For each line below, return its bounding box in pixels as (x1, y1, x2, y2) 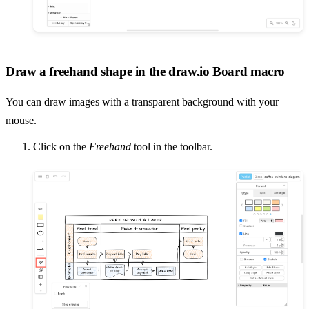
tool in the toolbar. (131, 140, 212, 152)
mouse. (6, 114, 37, 126)
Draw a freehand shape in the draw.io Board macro (6, 64, 286, 79)
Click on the (33, 140, 89, 152)
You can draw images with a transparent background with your (6, 95, 279, 108)
